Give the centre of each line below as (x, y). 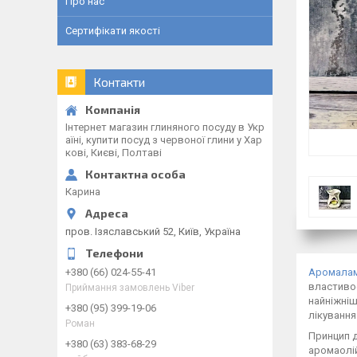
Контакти (119, 82)
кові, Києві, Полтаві (114, 153)
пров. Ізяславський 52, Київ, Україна (153, 231)
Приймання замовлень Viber (130, 287)
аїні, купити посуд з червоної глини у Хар (164, 140)
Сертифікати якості (113, 31)
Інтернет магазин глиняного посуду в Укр (165, 127)
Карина (83, 192)
